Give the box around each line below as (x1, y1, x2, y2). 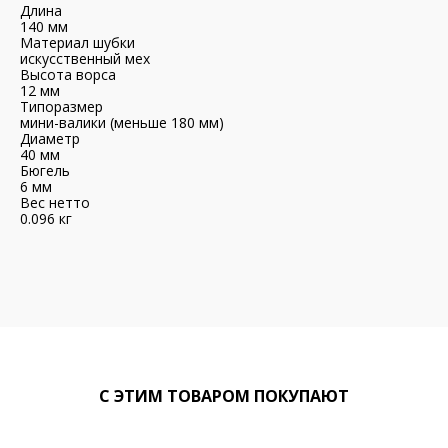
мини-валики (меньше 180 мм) (20, 113, 224, 132)
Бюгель (20, 161, 70, 180)
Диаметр (20, 129, 80, 148)
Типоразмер (20, 97, 103, 116)
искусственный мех (20, 49, 150, 68)
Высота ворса (20, 65, 116, 84)
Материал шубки (20, 33, 135, 52)
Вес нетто (20, 193, 90, 212)
